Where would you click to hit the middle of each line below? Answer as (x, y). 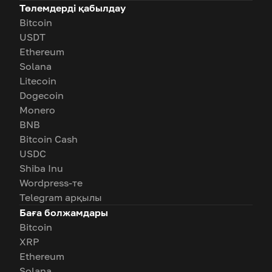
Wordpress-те (51, 182)
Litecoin (38, 80)
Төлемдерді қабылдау (73, 8)
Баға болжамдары (64, 212)
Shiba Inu (41, 168)
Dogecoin (42, 95)
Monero (37, 110)
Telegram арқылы (61, 197)
